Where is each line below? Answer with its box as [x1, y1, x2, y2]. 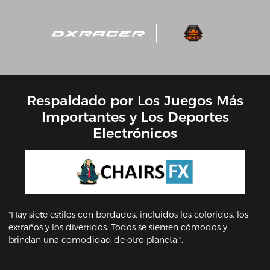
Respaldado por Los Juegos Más [27, 92, 243, 109]
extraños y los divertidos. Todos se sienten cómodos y [8, 221, 228, 233]
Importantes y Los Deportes [41, 108, 229, 125]
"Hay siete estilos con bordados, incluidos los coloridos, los [8, 209, 249, 220]
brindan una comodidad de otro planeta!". [8, 234, 184, 245]
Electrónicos [93, 124, 177, 142]
